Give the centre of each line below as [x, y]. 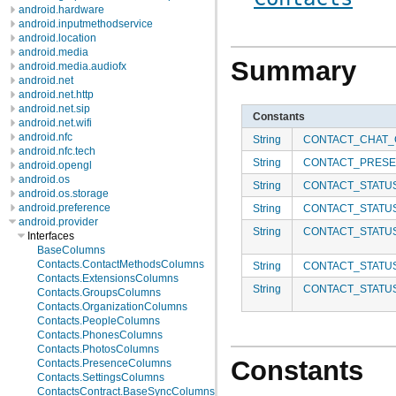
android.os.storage [64, 194]
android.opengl [55, 165]
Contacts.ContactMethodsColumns [121, 264]
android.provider [58, 222]
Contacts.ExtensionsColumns [108, 278]
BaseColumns [71, 250]
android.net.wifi [55, 123]
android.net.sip [54, 109]
